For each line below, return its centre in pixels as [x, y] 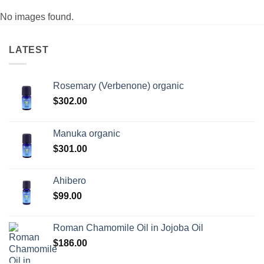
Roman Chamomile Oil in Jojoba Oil [128, 228]
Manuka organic [87, 134]
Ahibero [70, 181]
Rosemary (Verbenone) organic [118, 86]
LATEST [29, 49]
